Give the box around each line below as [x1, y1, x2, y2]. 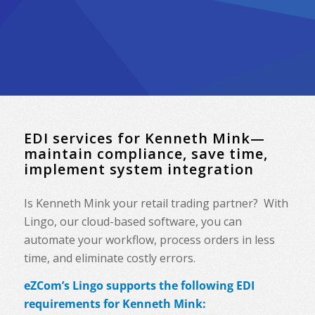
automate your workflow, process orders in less [23, 231, 275, 247]
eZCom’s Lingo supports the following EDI [23, 278, 255, 294]
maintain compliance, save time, [23, 144, 268, 163]
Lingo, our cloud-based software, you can [23, 213, 242, 229]
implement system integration [23, 160, 254, 179]
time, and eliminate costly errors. [23, 250, 195, 266]
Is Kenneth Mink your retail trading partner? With [23, 195, 288, 211]
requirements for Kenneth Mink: [23, 296, 206, 312]
